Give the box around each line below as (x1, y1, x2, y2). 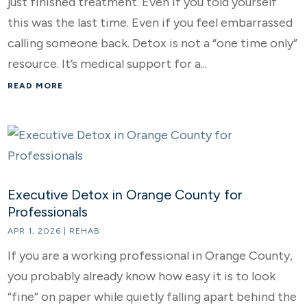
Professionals (8, 204, 88, 220)
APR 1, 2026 (8, 226, 62, 236)
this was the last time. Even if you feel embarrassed (8, 15, 293, 30)
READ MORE (8, 81, 64, 90)
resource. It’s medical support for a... (8, 56, 208, 71)
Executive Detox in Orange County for (8, 186, 243, 203)
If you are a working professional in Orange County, (8, 248, 293, 263)
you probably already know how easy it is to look (8, 269, 276, 284)
